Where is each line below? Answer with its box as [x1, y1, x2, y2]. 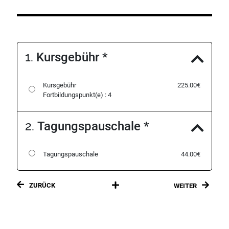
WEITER [173, 182, 197, 190]
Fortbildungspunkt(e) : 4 [43, 91, 112, 99]
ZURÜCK [29, 181, 56, 189]
